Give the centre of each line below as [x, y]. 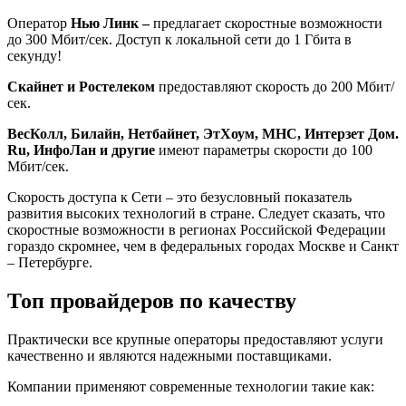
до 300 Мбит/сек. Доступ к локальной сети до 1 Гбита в [179, 39]
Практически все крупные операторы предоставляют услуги [195, 339]
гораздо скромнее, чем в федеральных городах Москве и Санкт [203, 246]
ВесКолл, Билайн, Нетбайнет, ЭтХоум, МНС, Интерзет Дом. [203, 133]
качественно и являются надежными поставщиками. [169, 355]
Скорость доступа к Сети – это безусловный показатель [179, 197]
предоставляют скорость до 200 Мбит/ [275, 86]
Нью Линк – [112, 23]
